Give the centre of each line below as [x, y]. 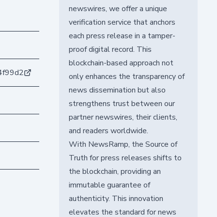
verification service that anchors [122, 22]
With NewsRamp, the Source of [123, 144]
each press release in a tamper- [122, 36]
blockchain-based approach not [121, 63]
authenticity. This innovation [116, 198]
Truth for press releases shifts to [125, 158]
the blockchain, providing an [115, 171]
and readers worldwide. [108, 131]
